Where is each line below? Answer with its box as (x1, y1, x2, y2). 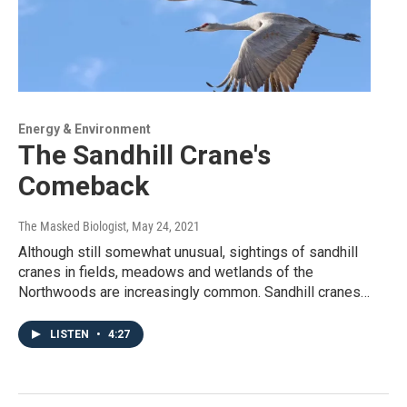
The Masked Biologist (18, 219, 126, 234)
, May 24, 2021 (126, 219, 200, 234)
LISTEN (50, 328, 92, 342)
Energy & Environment (18, 122, 151, 137)
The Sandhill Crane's (18, 139, 271, 172)
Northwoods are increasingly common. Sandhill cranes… (18, 283, 370, 302)
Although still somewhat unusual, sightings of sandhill (18, 243, 358, 262)
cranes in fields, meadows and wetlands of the (18, 263, 313, 282)
